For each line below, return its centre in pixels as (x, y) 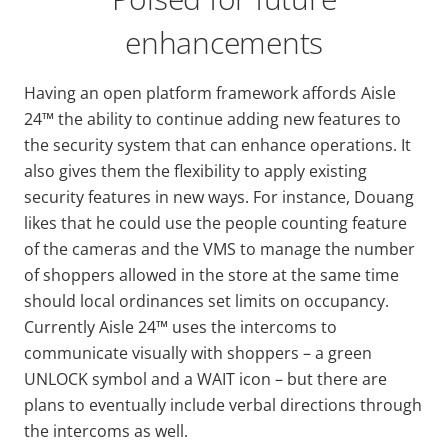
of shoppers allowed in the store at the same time (211, 274)
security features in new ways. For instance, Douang (219, 196)
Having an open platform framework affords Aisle (210, 92)
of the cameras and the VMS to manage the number (219, 248)
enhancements (224, 42)
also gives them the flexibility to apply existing (195, 170)
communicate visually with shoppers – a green (198, 352)
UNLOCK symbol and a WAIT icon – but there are (205, 378)
